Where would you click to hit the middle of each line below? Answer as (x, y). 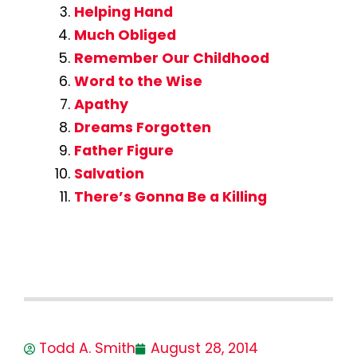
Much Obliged (125, 35)
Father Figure (124, 150)
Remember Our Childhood (171, 58)
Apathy (101, 104)
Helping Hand (123, 12)
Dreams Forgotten (142, 127)
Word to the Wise (138, 81)
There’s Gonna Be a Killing (170, 196)
